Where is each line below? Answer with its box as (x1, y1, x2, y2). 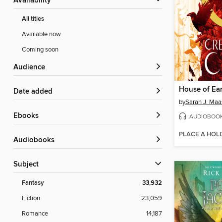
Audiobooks (18, 136, 55, 145)
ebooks (18, 111, 39, 121)
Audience (18, 63, 45, 72)
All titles (22, 15, 44, 24)
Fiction (22, 194, 40, 203)
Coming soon (22, 46, 58, 54)
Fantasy (22, 179, 44, 188)
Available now (22, 30, 61, 39)
